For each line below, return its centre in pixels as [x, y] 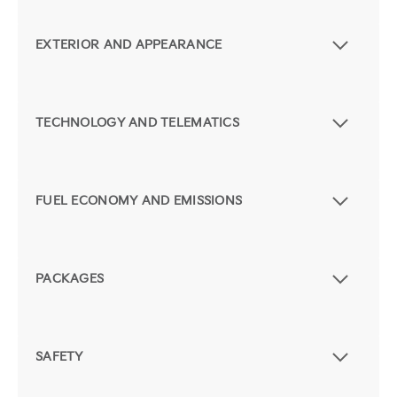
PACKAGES [70, 279]
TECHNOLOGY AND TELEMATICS [137, 123]
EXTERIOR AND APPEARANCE [129, 45]
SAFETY [59, 357]
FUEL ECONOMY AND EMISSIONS [139, 201]
